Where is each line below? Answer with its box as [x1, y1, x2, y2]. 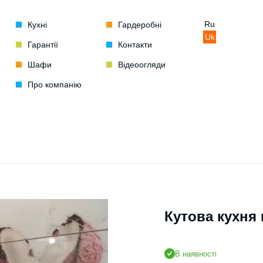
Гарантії [27, 40, 58, 49]
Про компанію [27, 80, 82, 89]
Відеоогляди [117, 60, 166, 69]
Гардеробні [117, 20, 161, 29]
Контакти [117, 40, 152, 49]
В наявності [175, 249, 217, 258]
